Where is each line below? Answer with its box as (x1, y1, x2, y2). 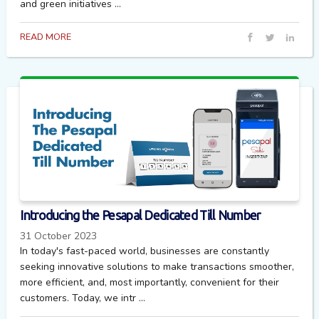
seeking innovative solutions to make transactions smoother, (20, 260, 295, 274)
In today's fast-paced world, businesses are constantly (20, 244, 270, 258)
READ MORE (20, 30, 72, 43)
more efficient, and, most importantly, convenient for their (20, 276, 280, 290)
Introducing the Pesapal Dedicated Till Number (20, 208, 261, 222)
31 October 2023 (20, 229, 98, 244)
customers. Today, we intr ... (20, 291, 146, 305)
